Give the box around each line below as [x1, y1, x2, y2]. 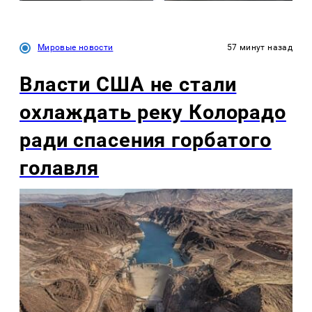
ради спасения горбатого [19, 127, 272, 152]
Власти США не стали [19, 72, 237, 96]
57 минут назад [226, 42, 292, 53]
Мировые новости [38, 42, 114, 53]
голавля [19, 155, 100, 180]
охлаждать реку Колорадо [19, 100, 286, 124]
